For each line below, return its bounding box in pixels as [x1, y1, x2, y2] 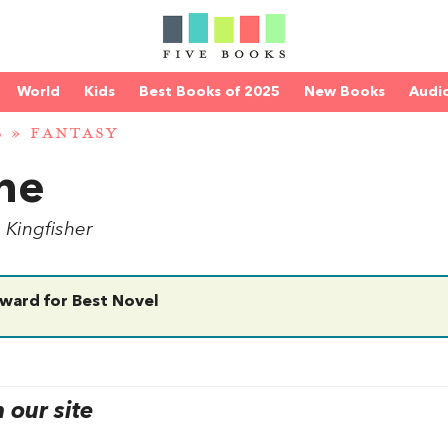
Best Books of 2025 [139, 85, 280, 99]
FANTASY [30, 123, 118, 145]
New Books [304, 85, 385, 99]
